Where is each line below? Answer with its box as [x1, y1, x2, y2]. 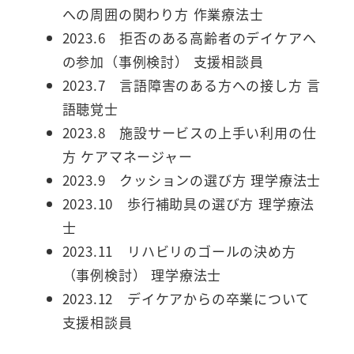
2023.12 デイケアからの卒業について [62, 288, 310, 309]
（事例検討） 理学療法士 [62, 265, 222, 285]
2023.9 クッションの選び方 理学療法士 [62, 170, 322, 190]
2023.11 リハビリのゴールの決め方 [62, 241, 296, 262]
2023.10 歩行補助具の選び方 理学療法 [62, 194, 315, 214]
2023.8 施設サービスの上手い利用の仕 [62, 122, 317, 143]
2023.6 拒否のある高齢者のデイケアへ [62, 28, 317, 48]
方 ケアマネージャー [62, 146, 193, 167]
